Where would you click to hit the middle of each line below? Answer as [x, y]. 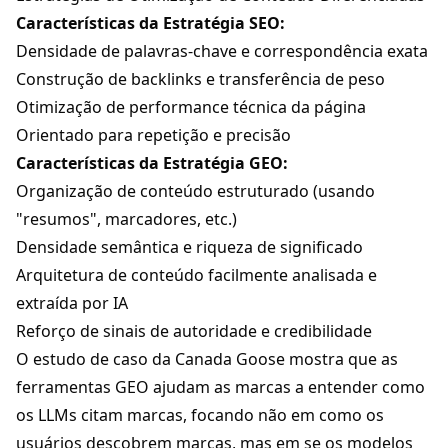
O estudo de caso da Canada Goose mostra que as [207, 359]
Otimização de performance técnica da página [191, 107]
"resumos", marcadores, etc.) [126, 219]
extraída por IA [72, 303]
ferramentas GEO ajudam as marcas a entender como [220, 387]
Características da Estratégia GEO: [152, 163]
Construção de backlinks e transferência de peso [200, 79]
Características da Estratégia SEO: [150, 23]
